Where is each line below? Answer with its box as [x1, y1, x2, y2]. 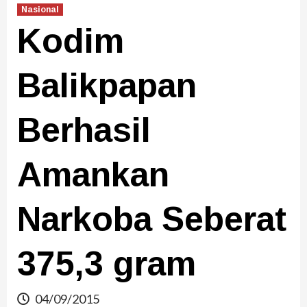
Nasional [21, 5, 59, 15]
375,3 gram [17, 245, 196, 284]
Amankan [17, 156, 169, 195]
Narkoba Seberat [17, 200, 286, 239]
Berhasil [17, 111, 151, 150]
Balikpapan [17, 66, 197, 106]
